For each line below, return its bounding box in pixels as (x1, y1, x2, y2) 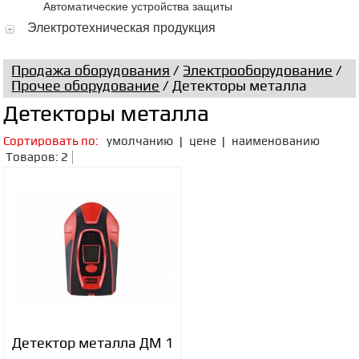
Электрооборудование (183, 63, 333, 79)
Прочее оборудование (11, 79, 160, 94)
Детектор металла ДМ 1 (11, 336, 173, 351)
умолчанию (107, 135, 174, 148)
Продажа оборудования (11, 63, 171, 79)
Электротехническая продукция (27, 21, 216, 34)
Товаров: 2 (6, 151, 69, 164)
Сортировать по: (3, 135, 99, 148)
